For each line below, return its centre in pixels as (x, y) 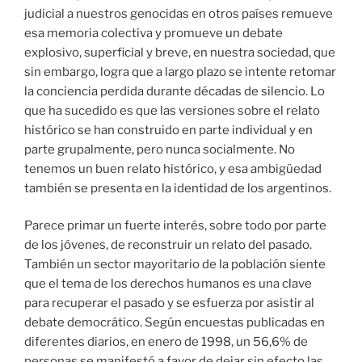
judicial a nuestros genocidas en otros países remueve (179, 13)
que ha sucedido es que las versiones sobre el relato (172, 110)
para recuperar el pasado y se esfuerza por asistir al (169, 303)
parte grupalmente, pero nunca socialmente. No (160, 149)
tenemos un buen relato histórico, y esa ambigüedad (173, 168)
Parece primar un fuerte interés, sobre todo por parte (175, 226)
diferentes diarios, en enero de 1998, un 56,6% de (166, 342)
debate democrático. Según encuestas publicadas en (175, 323)
